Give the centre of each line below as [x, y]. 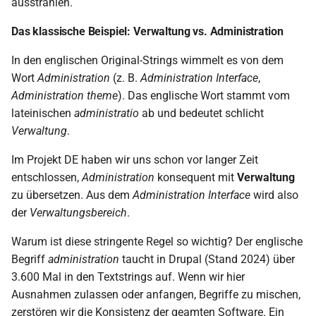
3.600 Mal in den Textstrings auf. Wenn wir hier [128, 277]
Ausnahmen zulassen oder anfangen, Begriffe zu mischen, [156, 294]
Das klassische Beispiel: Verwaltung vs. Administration [147, 31]
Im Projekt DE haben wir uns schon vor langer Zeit [135, 160]
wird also [274, 195]
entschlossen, [47, 177]
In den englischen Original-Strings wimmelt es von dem [147, 60]
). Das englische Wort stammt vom [204, 96]
